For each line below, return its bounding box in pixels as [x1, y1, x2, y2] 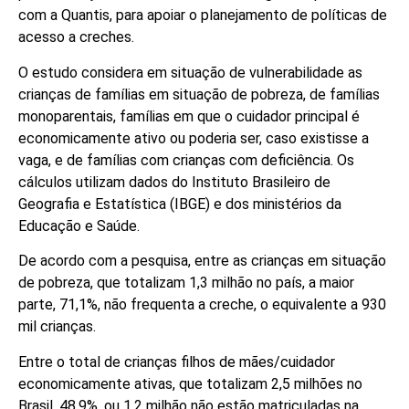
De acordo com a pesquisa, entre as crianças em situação [18, 252, 386, 270]
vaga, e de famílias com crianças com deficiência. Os [18, 151, 354, 169]
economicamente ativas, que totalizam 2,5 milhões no [18, 374, 362, 393]
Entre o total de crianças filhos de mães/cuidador [18, 352, 335, 371]
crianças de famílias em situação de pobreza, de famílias [18, 85, 380, 103]
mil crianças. [18, 318, 96, 336]
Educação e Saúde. [18, 216, 140, 235]
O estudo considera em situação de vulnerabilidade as [18, 63, 362, 81]
